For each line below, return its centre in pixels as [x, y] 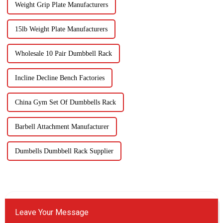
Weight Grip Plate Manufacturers [61, 5]
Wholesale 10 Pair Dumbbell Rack [63, 54]
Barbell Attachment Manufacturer [62, 127]
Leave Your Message [52, 212]
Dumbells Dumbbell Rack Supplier [64, 151]
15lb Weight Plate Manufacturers [61, 29]
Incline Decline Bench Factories [59, 78]
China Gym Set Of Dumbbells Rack [65, 102]
